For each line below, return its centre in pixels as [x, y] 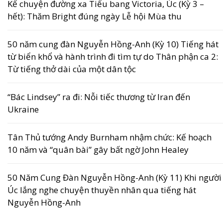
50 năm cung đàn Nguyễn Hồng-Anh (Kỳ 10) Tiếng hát [113, 44]
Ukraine [23, 110]
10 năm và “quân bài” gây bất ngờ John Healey [98, 150]
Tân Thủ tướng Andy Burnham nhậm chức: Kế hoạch [110, 137]
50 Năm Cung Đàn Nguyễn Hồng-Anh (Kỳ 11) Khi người [114, 178]
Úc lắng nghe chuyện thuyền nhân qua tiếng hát [102, 190]
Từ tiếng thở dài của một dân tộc [72, 69]
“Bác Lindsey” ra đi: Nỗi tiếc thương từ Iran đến [99, 97]
